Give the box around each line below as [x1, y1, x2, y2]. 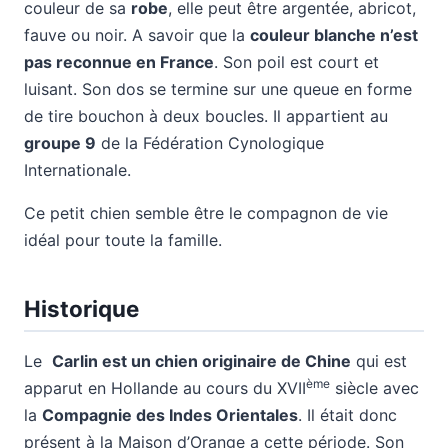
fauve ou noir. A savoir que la [24, 25, 250, 45]
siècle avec [330, 378, 419, 399]
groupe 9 [24, 133, 96, 153]
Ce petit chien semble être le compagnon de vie [24, 203, 388, 223]
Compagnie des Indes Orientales [42, 405, 298, 426]
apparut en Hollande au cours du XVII [24, 378, 306, 399]
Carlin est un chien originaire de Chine [52, 351, 351, 372]
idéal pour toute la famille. [24, 230, 222, 250]
